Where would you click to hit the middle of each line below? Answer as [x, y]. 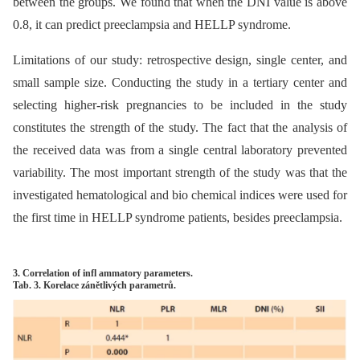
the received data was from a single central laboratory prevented [180, 149]
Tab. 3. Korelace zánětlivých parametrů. [94, 285]
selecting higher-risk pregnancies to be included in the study [180, 104]
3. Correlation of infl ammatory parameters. [103, 273]
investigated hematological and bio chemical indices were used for [180, 194]
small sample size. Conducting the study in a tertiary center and [180, 82]
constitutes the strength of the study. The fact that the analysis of [180, 127]
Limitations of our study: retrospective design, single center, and [180, 59]
